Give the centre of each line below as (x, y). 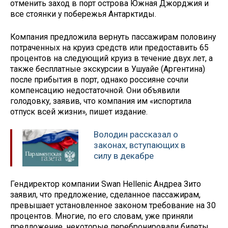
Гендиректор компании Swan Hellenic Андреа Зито (106, 184)
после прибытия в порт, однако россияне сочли (99, 80)
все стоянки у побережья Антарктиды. (83, 14)
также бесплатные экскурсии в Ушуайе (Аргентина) (108, 69)
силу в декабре (124, 155)
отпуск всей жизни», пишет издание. (79, 112)
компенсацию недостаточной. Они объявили (95, 91)
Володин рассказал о (136, 134)
